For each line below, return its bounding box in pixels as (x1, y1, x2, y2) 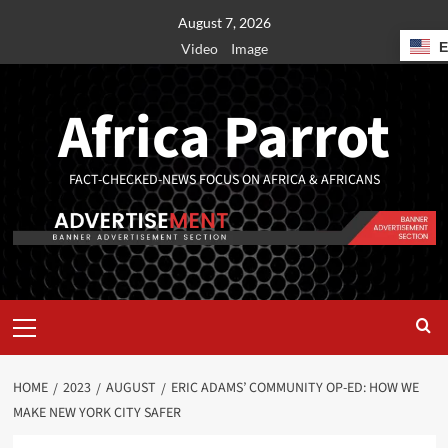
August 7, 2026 (177, 14, 271, 31)
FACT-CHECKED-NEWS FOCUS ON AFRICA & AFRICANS (68, 170, 380, 190)
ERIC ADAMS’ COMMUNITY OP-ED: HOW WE (170, 378, 419, 399)
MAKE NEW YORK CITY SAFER (12, 403, 181, 424)
